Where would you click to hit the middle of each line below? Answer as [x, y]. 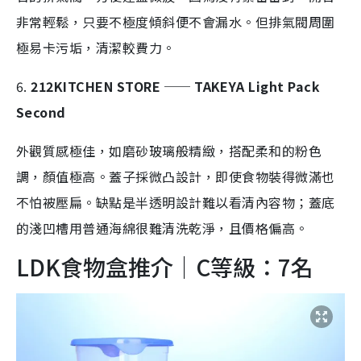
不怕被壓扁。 [56, 203]
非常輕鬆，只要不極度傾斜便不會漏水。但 [143, 22]
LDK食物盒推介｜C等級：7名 [165, 267]
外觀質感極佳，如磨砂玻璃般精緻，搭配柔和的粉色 [169, 151]
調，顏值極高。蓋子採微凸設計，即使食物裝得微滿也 [176, 177]
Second [41, 112]
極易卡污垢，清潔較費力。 [96, 48]
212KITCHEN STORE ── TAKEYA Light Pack [176, 87]
